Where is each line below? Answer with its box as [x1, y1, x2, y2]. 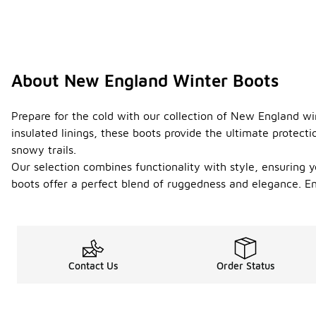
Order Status [216, 260, 275, 272]
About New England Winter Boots [11, 71, 279, 91]
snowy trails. [11, 143, 76, 157]
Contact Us [68, 260, 119, 272]
